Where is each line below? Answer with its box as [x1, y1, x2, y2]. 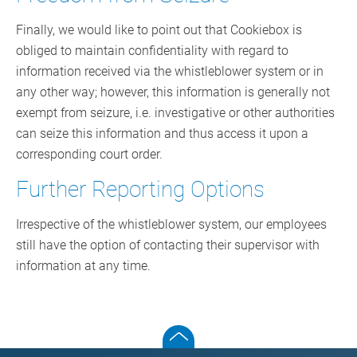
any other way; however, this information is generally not [16, 84, 330, 100]
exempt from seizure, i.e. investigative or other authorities [16, 105, 335, 121]
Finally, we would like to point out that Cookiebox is [16, 22, 302, 38]
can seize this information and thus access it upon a [16, 126, 308, 142]
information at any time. [16, 258, 151, 274]
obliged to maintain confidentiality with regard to [16, 43, 288, 59]
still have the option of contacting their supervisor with [16, 237, 320, 253]
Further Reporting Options [16, 176, 265, 203]
